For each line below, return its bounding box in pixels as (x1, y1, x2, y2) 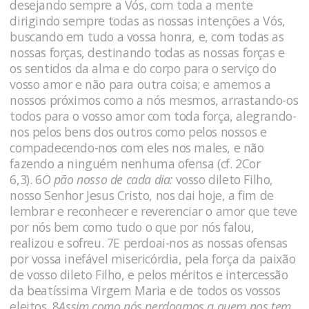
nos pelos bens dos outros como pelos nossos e (10, 123, 267, 140)
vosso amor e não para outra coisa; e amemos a (10, 75, 271, 92)
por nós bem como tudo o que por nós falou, (10, 218, 255, 235)
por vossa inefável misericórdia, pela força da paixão (10, 250, 296, 267)
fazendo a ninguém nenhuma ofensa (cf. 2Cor (10, 154, 261, 172)
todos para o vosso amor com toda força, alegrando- (10, 107, 297, 124)
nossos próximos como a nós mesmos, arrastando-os (10, 91, 299, 108)
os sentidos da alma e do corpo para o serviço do (10, 59, 277, 77)
